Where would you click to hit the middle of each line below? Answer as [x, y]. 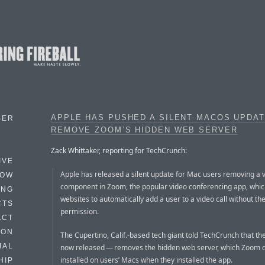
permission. [80, 211]
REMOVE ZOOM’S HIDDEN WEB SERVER [144, 130]
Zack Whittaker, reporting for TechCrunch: [119, 150]
